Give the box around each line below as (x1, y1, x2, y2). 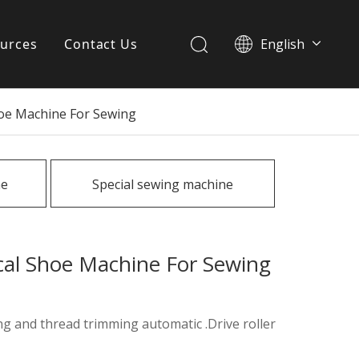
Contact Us (64, 35, 138, 53)
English (260, 35, 305, 53)
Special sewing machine (92, 175, 233, 193)
